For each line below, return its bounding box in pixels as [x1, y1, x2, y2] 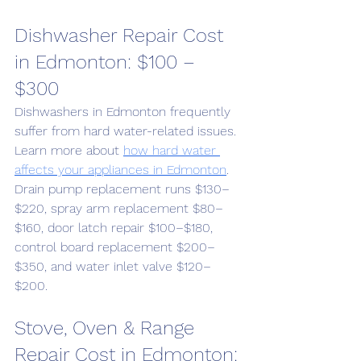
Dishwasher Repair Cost [15, 24, 229, 47]
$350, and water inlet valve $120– [15, 259, 211, 274]
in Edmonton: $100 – [15, 51, 201, 73]
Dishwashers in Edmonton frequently [15, 104, 234, 119]
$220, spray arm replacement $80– [15, 201, 223, 216]
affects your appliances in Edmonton [15, 162, 226, 177]
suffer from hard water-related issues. [15, 123, 240, 139]
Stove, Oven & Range [15, 317, 200, 339]
